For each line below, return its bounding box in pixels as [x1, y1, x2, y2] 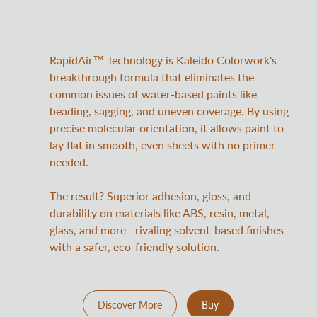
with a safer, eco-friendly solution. [50, 239, 219, 253]
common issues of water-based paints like [50, 86, 257, 100]
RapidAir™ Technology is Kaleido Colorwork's [50, 52, 277, 67]
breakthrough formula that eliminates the [50, 69, 254, 83]
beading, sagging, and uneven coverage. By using [50, 103, 289, 117]
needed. [50, 154, 88, 168]
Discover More [98, 298, 163, 311]
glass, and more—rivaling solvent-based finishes [50, 222, 284, 236]
